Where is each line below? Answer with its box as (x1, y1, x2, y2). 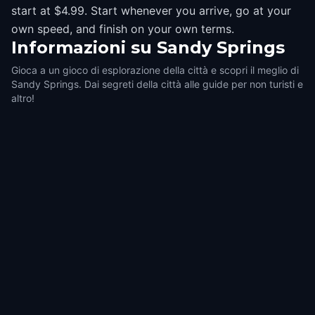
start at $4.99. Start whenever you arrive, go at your (11, 4, 291, 18)
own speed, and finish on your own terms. (11, 22, 234, 36)
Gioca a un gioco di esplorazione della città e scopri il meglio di (11, 64, 299, 76)
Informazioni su (11, 37, 152, 58)
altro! (11, 92, 34, 104)
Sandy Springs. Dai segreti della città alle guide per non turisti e (11, 78, 303, 90)
